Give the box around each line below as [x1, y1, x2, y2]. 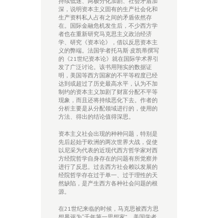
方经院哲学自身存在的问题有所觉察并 [58, 155, 158, 163]
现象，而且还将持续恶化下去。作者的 [58, 96, 158, 104]
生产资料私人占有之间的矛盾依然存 [58, 14, 152, 21]
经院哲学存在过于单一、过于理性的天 [58, 171, 158, 179]
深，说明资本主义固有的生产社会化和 [58, 5, 158, 13]
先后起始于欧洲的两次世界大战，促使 [58, 138, 158, 146]
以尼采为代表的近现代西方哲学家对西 [58, 146, 158, 154]
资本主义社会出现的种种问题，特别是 [58, 130, 158, 138]
